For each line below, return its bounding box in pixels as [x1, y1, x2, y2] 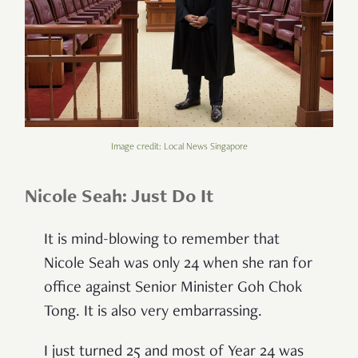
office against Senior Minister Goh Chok [44, 280, 302, 296]
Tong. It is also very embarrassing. [44, 304, 262, 320]
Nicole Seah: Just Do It [25, 188, 213, 208]
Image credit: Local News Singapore [110, 141, 248, 152]
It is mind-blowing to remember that [44, 232, 280, 249]
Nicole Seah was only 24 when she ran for [44, 256, 312, 272]
